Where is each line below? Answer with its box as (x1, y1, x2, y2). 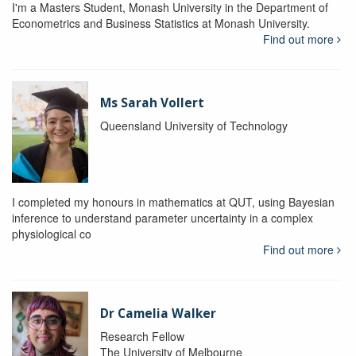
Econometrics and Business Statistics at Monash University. (12, 14, 310, 31)
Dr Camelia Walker (99, 304, 216, 322)
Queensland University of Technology (99, 117, 288, 133)
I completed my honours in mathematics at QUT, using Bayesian (12, 193, 335, 210)
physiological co (12, 225, 91, 242)
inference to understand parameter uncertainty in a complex (12, 209, 313, 226)
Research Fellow (99, 327, 184, 344)
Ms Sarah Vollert (99, 94, 204, 111)
